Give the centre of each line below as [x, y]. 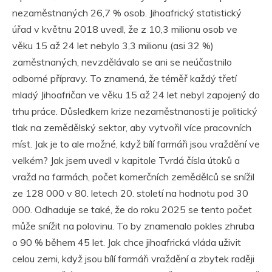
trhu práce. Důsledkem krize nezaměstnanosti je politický [135, 111]
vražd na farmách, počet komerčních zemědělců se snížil [133, 176]
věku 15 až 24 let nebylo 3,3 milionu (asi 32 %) [113, 45]
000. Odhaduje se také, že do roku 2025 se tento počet [132, 209]
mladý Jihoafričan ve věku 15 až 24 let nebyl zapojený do [136, 94]
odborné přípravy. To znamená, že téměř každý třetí [124, 78]
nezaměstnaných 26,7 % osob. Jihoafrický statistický [127, 12]
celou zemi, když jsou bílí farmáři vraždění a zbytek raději [133, 258]
